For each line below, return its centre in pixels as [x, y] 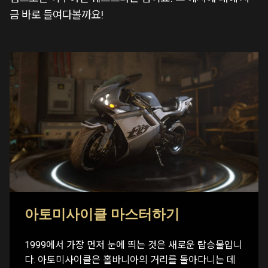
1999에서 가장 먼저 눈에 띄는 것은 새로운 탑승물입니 [133, 245]
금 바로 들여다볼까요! [57, 14]
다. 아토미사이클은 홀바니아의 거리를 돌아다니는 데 [130, 260]
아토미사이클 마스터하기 [102, 214]
